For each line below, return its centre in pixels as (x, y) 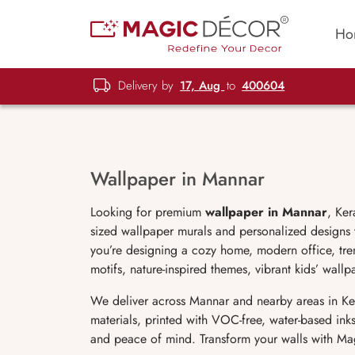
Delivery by (146, 85)
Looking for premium (148, 212)
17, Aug (202, 85)
